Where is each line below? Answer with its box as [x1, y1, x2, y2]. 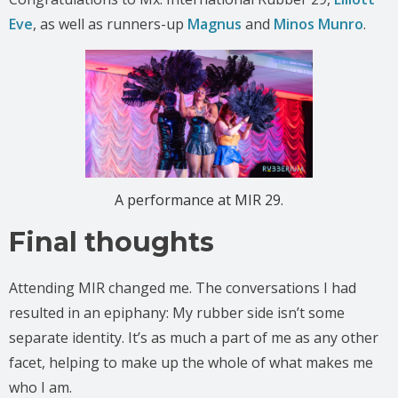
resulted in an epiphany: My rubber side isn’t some [9, 302, 345, 322]
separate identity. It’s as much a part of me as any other [9, 327, 378, 347]
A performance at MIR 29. [115, 189, 283, 210]
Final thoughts [9, 225, 214, 259]
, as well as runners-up [33, 13, 187, 34]
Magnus [187, 13, 242, 34]
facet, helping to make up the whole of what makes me [9, 352, 373, 372]
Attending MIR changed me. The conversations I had [9, 277, 356, 298]
